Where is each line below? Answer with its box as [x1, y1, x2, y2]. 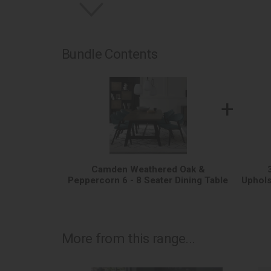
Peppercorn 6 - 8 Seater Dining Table [68, 175, 228, 186]
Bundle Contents [62, 46, 157, 62]
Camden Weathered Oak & [91, 164, 205, 175]
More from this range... [62, 230, 195, 247]
